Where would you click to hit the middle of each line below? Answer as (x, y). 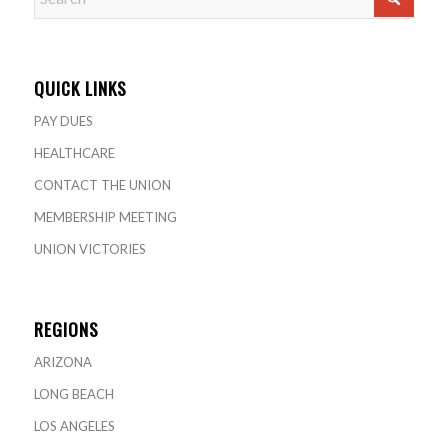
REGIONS (66, 329)
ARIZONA (62, 362)
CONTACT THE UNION (102, 185)
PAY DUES (63, 121)
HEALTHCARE (74, 153)
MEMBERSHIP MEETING (105, 217)
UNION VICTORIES (89, 249)
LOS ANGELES (74, 426)
